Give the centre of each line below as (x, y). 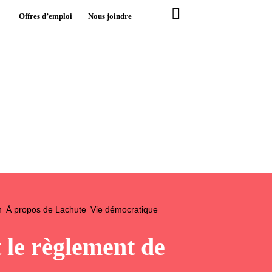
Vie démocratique (124, 209)
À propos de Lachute (46, 209)
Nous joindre (110, 16)
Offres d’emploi (46, 16)
